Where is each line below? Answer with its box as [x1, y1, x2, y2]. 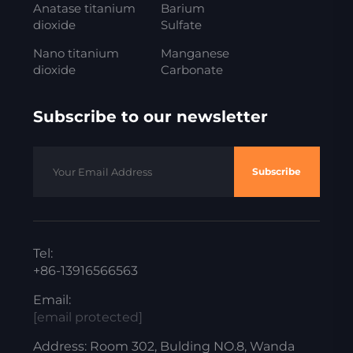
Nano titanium [32, 45, 119, 61]
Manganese [160, 45, 229, 61]
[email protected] [32, 309, 143, 325]
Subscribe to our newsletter [32, 106, 268, 126]
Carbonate [160, 61, 223, 77]
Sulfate [160, 17, 202, 32]
